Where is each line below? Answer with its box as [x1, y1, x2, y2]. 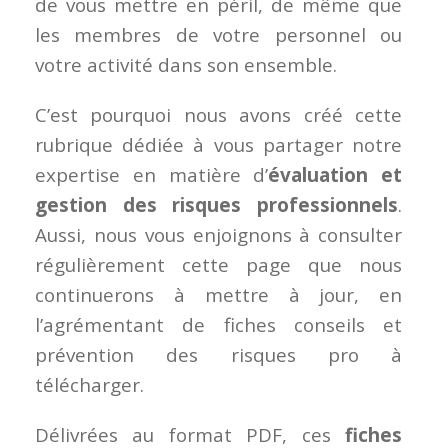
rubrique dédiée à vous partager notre [35, 132, 403, 159]
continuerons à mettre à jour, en [35, 282, 403, 309]
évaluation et [268, 162, 403, 189]
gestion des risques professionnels [35, 192, 399, 219]
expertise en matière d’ [35, 162, 269, 189]
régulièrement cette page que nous [35, 252, 403, 279]
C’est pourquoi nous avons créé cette [35, 102, 403, 129]
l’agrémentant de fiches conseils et [35, 312, 403, 339]
